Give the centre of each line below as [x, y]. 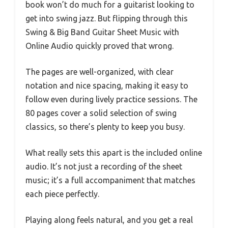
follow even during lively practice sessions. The [111, 99]
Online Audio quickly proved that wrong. [99, 46]
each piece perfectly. [62, 194]
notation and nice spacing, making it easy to [107, 85]
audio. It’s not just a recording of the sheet [104, 166]
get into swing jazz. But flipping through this [107, 18]
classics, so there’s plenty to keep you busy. [105, 126]
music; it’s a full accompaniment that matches [110, 180]
